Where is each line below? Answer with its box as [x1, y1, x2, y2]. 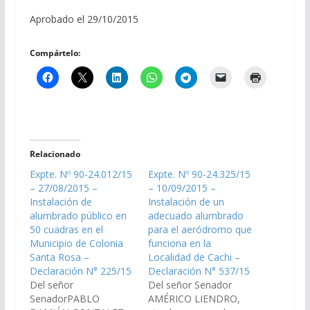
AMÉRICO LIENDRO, [147, 291, 240, 305]
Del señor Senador [147, 277, 232, 291]
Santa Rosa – [29, 250, 89, 264]
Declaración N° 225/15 [29, 264, 131, 277]
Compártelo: [29, 46, 80, 59]
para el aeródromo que [147, 222, 252, 236]
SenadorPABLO [29, 291, 100, 305]
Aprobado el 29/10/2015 [29, 12, 138, 26]
